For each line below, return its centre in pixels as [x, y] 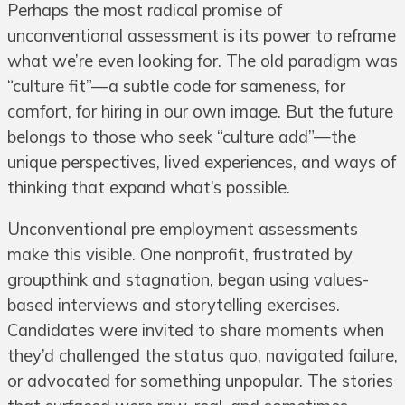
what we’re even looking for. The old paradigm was [202, 61]
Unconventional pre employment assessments [183, 230]
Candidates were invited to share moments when [196, 331]
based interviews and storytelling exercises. [174, 306]
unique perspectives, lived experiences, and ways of [202, 162]
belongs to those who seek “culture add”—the [182, 137]
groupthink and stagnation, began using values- [188, 280]
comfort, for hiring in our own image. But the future [200, 111]
